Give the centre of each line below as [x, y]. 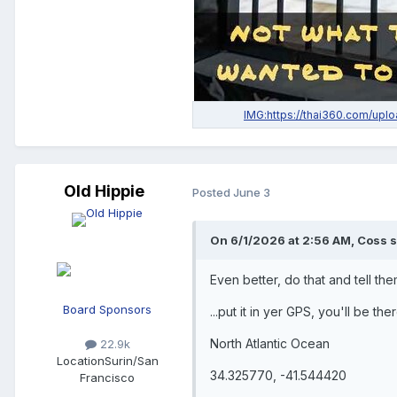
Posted [213, 192]
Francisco [107, 378]
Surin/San [131, 361]
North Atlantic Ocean [270, 344]
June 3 [252, 192]
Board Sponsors [107, 310]
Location [80, 361]
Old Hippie [104, 191]
